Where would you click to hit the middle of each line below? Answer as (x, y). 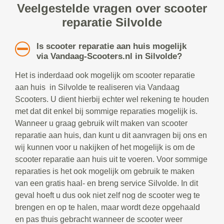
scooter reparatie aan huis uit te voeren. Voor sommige (111, 159)
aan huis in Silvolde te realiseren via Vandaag (97, 87)
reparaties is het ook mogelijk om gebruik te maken (105, 171)
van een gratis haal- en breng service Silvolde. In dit (106, 183)
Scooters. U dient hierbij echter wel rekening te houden (112, 99)
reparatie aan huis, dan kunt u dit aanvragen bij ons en (111, 135)
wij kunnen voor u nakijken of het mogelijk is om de (105, 147)
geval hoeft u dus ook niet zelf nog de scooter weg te (107, 195)
